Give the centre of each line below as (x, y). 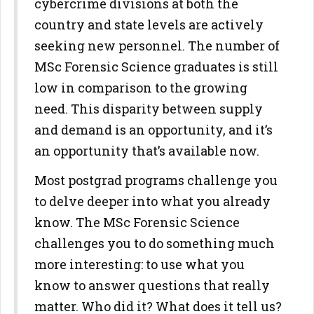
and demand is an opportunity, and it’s (153, 130)
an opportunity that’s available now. (147, 151)
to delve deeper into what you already (152, 201)
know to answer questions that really (152, 285)
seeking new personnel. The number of (157, 46)
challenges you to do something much (155, 243)
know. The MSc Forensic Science (137, 222)
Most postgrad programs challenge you (156, 180)
